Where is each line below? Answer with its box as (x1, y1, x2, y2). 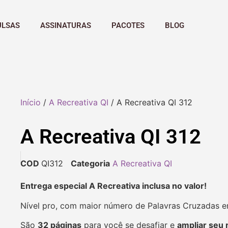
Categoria (71, 158, 110, 169)
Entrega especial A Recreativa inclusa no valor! (20, 181, 211, 191)
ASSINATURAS (40, 20, 92, 30)
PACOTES (111, 20, 145, 30)
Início (20, 97, 41, 108)
